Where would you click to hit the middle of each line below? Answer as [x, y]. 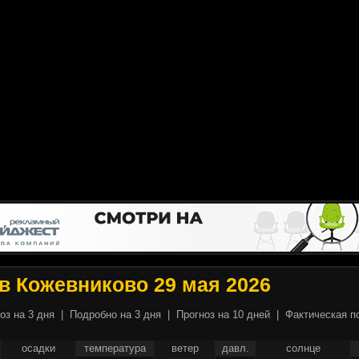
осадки [38, 348]
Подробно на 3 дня [115, 315]
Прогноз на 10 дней [223, 315]
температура [115, 348]
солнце [303, 348]
